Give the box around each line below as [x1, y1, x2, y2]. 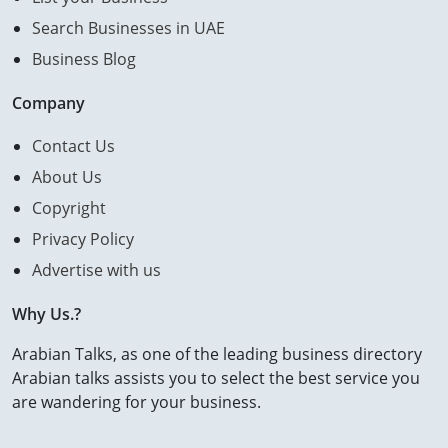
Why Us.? [12, 303, 81, 326]
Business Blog [32, 48, 136, 71]
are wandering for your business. [12, 391, 261, 414]
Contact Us [32, 135, 115, 158]
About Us [32, 166, 102, 189]
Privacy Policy [32, 228, 134, 251]
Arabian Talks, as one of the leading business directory [12, 343, 422, 366]
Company [12, 92, 85, 115]
